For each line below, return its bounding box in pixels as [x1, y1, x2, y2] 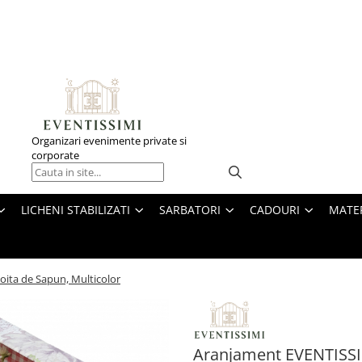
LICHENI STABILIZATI [21, 202, 130, 217]
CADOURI [250, 202, 300, 217]
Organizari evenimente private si [32, 133, 187, 148]
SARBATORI [159, 202, 221, 217]
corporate [32, 148, 79, 162]
